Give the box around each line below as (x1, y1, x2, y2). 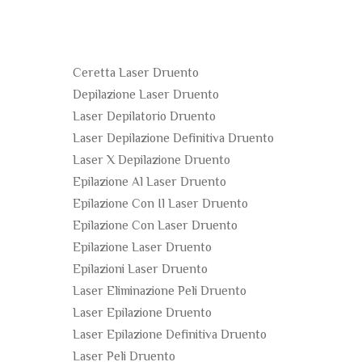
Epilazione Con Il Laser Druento (73, 195, 248, 215)
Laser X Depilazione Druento (73, 151, 230, 171)
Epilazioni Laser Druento (73, 260, 208, 280)
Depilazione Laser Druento (73, 86, 219, 106)
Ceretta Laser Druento (73, 64, 199, 84)
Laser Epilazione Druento (73, 304, 212, 324)
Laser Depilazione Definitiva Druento (73, 129, 274, 149)
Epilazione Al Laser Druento (73, 173, 226, 193)
